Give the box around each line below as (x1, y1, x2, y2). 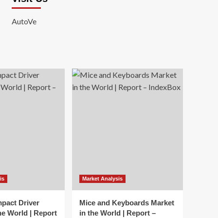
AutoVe (11, 17, 36, 26)
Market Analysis (82, 176, 123, 182)
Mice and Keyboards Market (79, 199, 174, 207)
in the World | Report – (79, 209, 156, 217)
